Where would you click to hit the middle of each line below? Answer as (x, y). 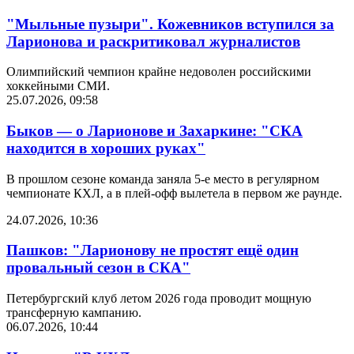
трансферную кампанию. (74, 313)
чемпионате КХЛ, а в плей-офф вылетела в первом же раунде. (174, 193)
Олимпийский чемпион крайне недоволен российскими (159, 72)
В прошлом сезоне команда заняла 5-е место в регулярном (163, 179)
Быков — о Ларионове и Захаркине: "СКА (154, 131)
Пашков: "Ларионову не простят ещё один (153, 250)
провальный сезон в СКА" (98, 268)
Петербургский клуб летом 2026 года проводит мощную (159, 299)
